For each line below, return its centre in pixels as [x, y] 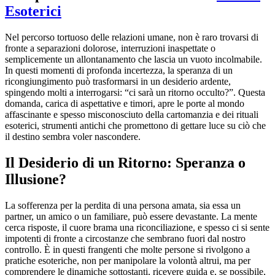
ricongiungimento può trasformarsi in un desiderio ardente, [118, 82]
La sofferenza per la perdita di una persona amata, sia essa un [123, 205]
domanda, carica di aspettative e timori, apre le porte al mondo [125, 104]
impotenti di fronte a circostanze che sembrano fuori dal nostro [125, 238]
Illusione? [36, 180]
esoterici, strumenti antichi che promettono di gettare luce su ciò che [135, 126]
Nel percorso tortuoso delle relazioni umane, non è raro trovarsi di [132, 37]
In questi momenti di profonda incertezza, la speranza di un [119, 71]
